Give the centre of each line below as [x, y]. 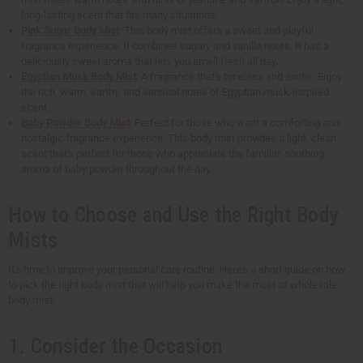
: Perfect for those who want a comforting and [235, 123]
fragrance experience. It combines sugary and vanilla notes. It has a [175, 46]
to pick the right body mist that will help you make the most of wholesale [173, 285]
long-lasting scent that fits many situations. [120, 15]
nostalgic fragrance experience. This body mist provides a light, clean [179, 139]
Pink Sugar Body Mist [70, 31]
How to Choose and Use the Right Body [173, 215]
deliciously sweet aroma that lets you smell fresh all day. [150, 62]
